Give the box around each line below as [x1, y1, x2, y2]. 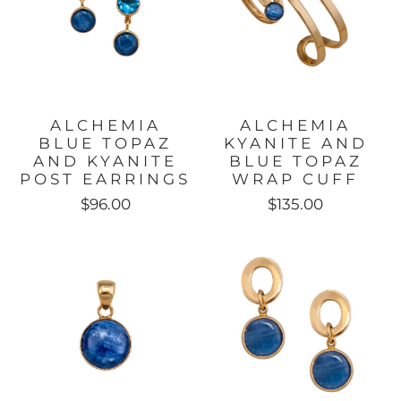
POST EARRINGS [20, 170, 192, 189]
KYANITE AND [223, 134, 368, 153]
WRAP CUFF [232, 170, 360, 189]
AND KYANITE [33, 152, 178, 171]
